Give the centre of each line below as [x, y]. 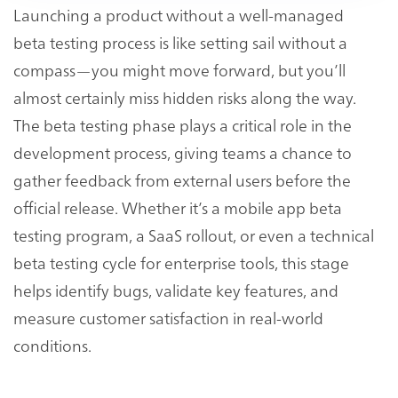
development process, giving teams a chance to [183, 152]
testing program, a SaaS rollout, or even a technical [194, 235]
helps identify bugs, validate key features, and [176, 290]
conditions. [52, 345]
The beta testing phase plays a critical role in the [183, 124]
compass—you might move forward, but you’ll [179, 69]
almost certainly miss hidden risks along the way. [185, 97]
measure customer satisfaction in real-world [168, 317]
